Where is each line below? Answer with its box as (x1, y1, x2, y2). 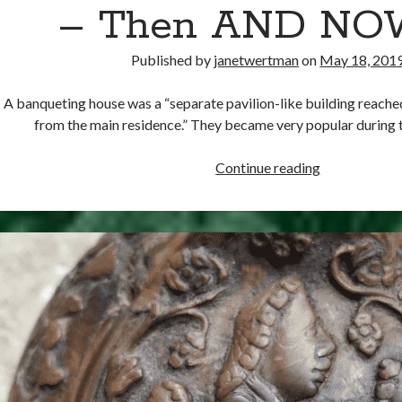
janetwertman (214, 50, 300, 68)
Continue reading (215, 158, 321, 176)
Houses (319, 200, 367, 218)
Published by (131, 50, 214, 68)
